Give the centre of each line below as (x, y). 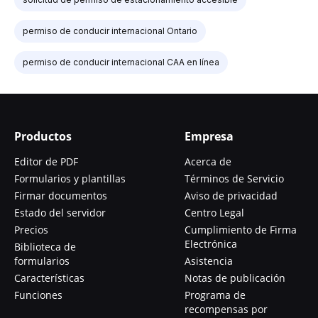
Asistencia (209, 261)
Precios (31, 230)
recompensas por (226, 309)
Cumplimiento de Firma (241, 230)
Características (49, 278)
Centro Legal (214, 213)
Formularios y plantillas (70, 179)
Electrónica (211, 244)
